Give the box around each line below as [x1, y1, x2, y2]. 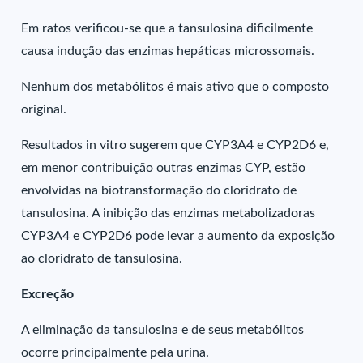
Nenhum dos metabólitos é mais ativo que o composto [21, 80, 330, 93]
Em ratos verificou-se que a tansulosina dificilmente [21, 22, 314, 35]
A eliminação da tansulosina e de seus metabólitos [21, 323, 305, 336]
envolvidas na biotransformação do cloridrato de [21, 184, 297, 197]
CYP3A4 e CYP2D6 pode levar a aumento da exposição [21, 229, 335, 242]
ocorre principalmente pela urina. [21, 346, 210, 359]
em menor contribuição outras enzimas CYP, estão [21, 161, 306, 174]
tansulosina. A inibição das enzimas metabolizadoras [21, 207, 316, 220]
